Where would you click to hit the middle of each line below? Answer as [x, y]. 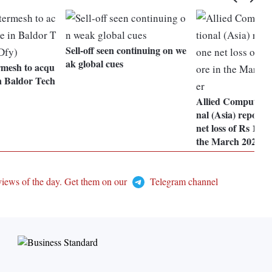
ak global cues [95, 64]
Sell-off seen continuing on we [126, 50]
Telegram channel [182, 182]
